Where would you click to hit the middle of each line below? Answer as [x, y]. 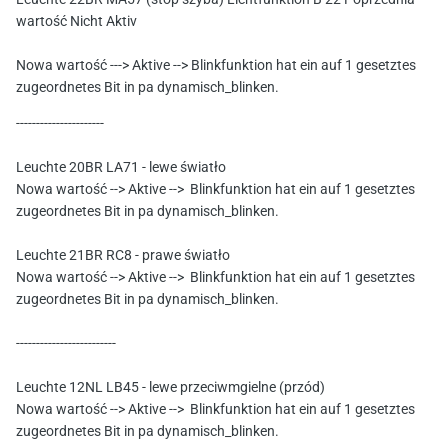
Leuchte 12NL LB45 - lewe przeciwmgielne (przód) [170, 388]
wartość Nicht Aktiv [76, 22]
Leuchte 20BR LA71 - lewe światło [121, 168]
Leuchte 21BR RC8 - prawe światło [123, 256]
